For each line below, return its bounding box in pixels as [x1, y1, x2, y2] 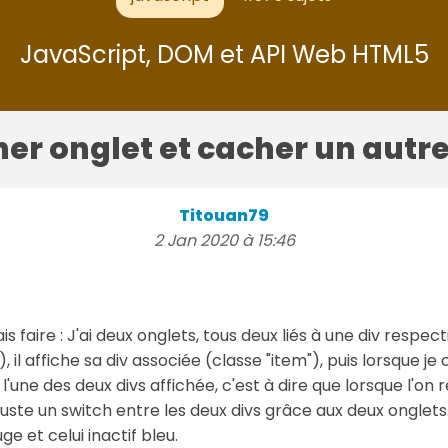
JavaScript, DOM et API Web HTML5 [19, 37, 429, 71]
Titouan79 [179, 203, 269, 227]
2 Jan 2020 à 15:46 [153, 228, 295, 252]
